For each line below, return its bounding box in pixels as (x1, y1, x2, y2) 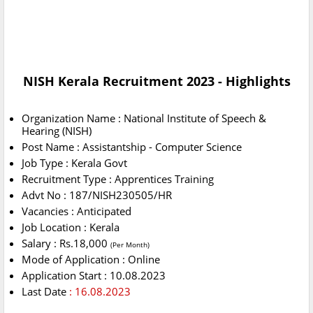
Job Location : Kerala (22, 220, 119, 235)
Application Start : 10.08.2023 (22, 268, 166, 283)
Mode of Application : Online (22, 252, 160, 267)
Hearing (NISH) (22, 124, 92, 138)
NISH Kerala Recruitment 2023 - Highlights (22, 73, 291, 90)
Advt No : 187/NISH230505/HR (22, 188, 172, 203)
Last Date (22, 284, 69, 299)
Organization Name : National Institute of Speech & (22, 111, 266, 126)
